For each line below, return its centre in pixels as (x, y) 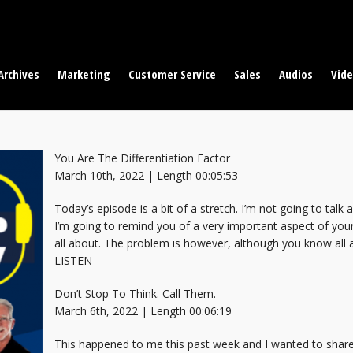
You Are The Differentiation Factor (142, 158)
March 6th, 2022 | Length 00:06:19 (143, 311)
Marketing (84, 74)
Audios (296, 74)
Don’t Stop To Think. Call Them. (135, 294)
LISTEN (73, 260)
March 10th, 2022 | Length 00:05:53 (146, 175)
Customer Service (172, 74)
